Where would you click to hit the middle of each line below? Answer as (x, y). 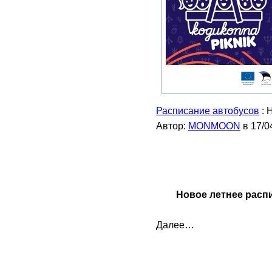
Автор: (172, 126)
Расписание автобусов (208, 111)
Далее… (175, 225)
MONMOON (214, 126)
